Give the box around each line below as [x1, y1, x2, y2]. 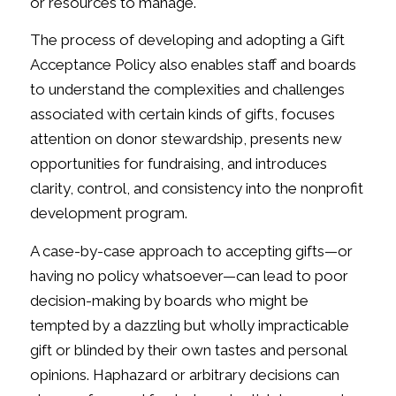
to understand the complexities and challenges [29, 80, 345, 99]
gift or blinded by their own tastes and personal [29, 340, 346, 359]
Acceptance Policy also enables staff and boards [29, 56, 356, 74]
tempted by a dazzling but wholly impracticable [29, 316, 349, 334]
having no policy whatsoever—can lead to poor [29, 266, 348, 285]
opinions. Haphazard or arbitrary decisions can [29, 365, 339, 384]
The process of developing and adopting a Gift [29, 31, 345, 49]
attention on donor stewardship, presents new [29, 130, 342, 148]
